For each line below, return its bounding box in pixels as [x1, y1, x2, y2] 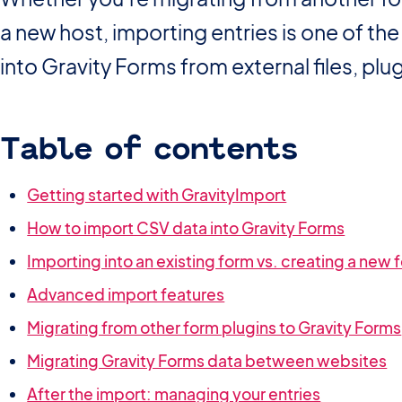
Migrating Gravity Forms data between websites [27, 351, 388, 371]
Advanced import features [27, 284, 225, 305]
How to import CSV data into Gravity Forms [27, 218, 345, 239]
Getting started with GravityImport [27, 185, 287, 205]
